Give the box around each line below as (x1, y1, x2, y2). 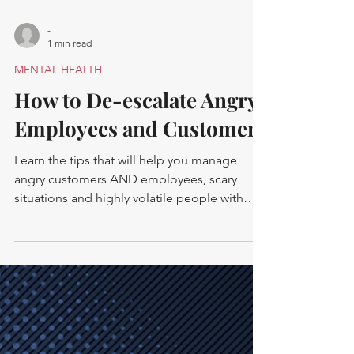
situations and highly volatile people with (14, 265, 243, 281)
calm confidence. (14, 284, 111, 300)
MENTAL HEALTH (14, 137, 102, 153)
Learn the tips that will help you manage (14, 228, 237, 243)
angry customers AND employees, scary (14, 247, 237, 262)
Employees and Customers (14, 190, 266, 218)
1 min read (47, 112, 92, 125)
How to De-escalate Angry (14, 161, 258, 190)
